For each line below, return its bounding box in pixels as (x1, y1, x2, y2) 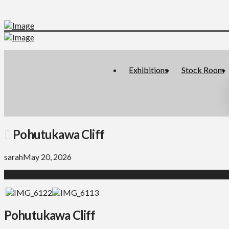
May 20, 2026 (23, 151, 72, 162)
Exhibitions (129, 65, 168, 75)
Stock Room (181, 65, 224, 75)
